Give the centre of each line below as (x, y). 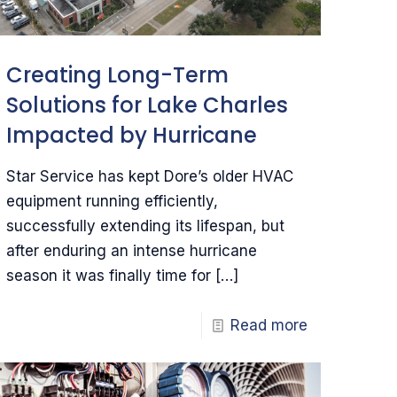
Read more (269, 325)
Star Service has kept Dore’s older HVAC (150, 176)
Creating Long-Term (118, 74)
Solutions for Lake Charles (148, 105)
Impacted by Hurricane (132, 135)
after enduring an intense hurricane (132, 250)
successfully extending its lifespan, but (146, 226)
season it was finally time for (109, 275)
